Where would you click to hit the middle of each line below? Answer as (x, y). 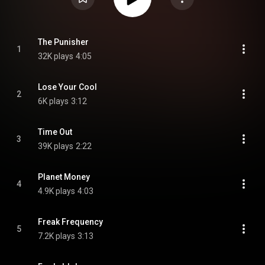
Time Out (55, 132)
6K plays (53, 101)
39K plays (56, 146)
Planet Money (64, 177)
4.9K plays (56, 191)
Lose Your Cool (67, 87)
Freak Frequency (70, 222)
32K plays (56, 56)
